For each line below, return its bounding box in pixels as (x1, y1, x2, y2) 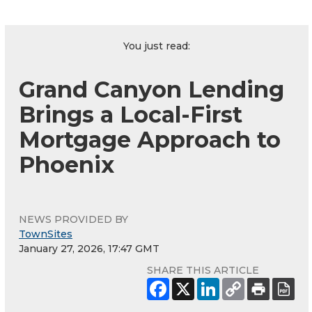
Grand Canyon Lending (19, 76, 284, 104)
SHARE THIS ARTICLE (147, 264, 259, 277)
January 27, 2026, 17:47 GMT (19, 242, 159, 256)
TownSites (19, 228, 72, 241)
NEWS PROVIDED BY (19, 213, 128, 226)
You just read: (123, 40, 190, 53)
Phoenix (19, 151, 114, 179)
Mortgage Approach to (19, 126, 281, 154)
